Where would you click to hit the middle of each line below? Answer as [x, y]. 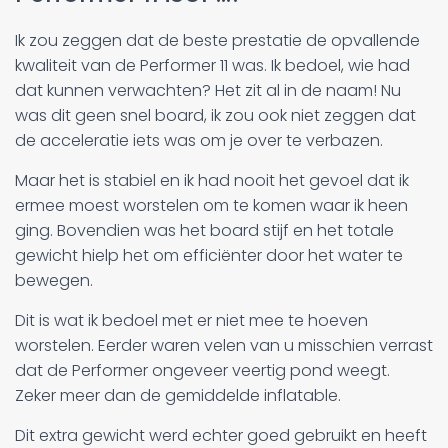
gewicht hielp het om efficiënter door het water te [209, 255]
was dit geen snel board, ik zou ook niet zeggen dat [215, 115]
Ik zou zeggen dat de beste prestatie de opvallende [217, 40]
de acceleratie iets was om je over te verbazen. [199, 140]
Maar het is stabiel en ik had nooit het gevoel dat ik [212, 180]
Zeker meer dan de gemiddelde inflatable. [178, 395]
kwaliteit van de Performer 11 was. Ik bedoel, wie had [212, 65]
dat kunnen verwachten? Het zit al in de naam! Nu [208, 90]
